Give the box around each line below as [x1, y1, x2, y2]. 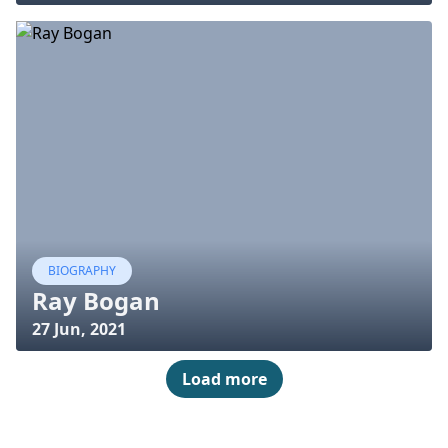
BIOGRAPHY [48, 262, 116, 279]
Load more [181, 368, 267, 390]
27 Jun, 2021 [32, 318, 126, 340]
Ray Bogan [32, 284, 160, 317]
